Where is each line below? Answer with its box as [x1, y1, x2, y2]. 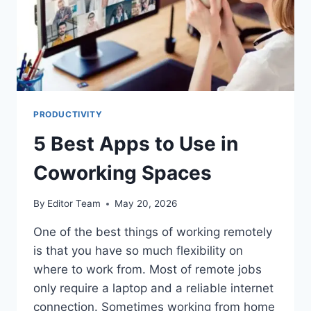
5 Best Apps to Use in [33, 131, 238, 155]
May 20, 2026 [115, 198, 178, 210]
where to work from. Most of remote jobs [33, 262, 262, 277]
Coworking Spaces [33, 160, 212, 185]
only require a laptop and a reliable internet [33, 281, 274, 296]
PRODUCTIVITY [33, 108, 103, 119]
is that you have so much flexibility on [33, 244, 243, 258]
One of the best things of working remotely [33, 225, 272, 239]
